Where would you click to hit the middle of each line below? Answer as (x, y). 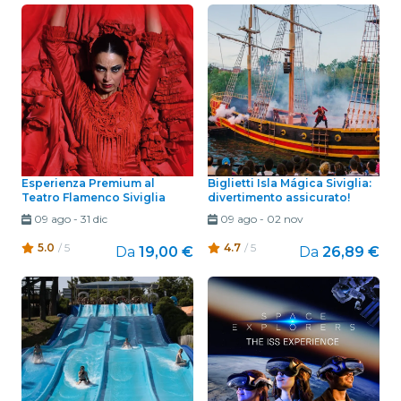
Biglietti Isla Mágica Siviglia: (290, 183)
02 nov (285, 219)
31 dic (94, 219)
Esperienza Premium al (88, 183)
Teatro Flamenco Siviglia (94, 198)
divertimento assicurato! (279, 198)
